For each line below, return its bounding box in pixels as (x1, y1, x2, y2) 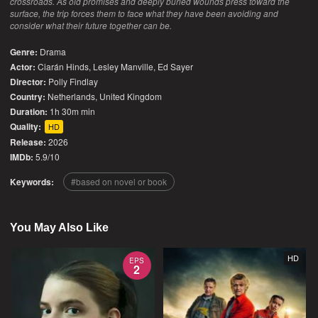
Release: (10, 136, 47, 148)
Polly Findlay (46, 75, 99, 87)
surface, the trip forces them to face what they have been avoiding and (10, 7, 279, 19)
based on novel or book (76, 175, 168, 187)
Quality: (10, 120, 42, 133)
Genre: (10, 45, 38, 58)
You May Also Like (10, 221, 109, 234)
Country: (10, 90, 46, 103)
